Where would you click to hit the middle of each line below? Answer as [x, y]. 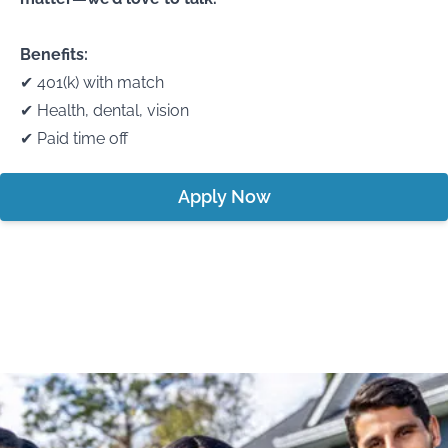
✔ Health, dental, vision [104, 110]
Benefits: [54, 54]
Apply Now [224, 196]
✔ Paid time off [74, 138]
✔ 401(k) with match [92, 82]
